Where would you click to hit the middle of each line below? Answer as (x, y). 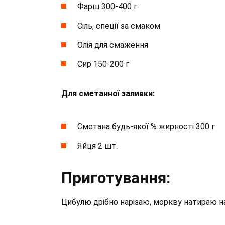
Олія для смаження (113, 45)
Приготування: (116, 178)
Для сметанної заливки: (108, 94)
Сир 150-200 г (103, 64)
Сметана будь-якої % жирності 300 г (146, 127)
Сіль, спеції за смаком (119, 26)
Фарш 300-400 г (107, 7)
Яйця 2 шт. (97, 146)
